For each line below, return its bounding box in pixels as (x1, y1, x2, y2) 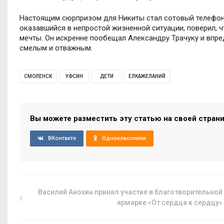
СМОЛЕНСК (24, 73, 52, 79)
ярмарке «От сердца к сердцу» (117, 198, 223, 206)
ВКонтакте (48, 134, 76, 141)
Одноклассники (102, 134, 146, 141)
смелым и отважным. (19, 43, 92, 52)
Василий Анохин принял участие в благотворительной (38, 187, 223, 196)
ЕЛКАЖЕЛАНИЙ (128, 73, 165, 79)
